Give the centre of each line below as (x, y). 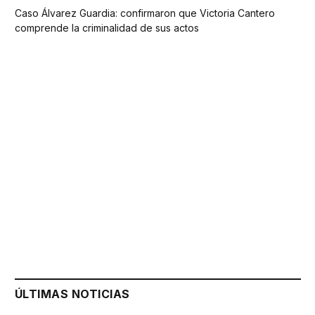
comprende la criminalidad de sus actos (107, 27)
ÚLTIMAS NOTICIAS (72, 294)
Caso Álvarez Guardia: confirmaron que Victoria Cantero (145, 13)
